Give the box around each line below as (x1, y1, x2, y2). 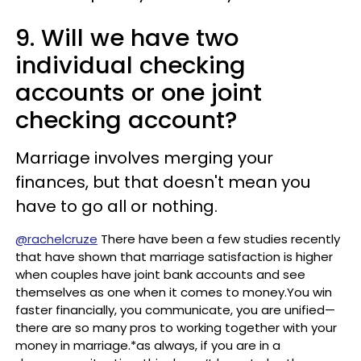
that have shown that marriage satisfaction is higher (15, 248, 333, 265)
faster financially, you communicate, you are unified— (15, 301, 335, 318)
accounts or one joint (15, 77, 262, 109)
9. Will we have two (15, 22, 239, 54)
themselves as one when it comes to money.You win (15, 284, 332, 301)
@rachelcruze (15, 230, 98, 247)
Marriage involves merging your (15, 147, 273, 169)
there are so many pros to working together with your (15, 319, 337, 336)
